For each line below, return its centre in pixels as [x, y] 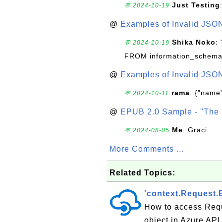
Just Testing [196, 5]
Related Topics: [142, 173]
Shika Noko [194, 42]
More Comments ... [147, 149]
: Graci [195, 130]
